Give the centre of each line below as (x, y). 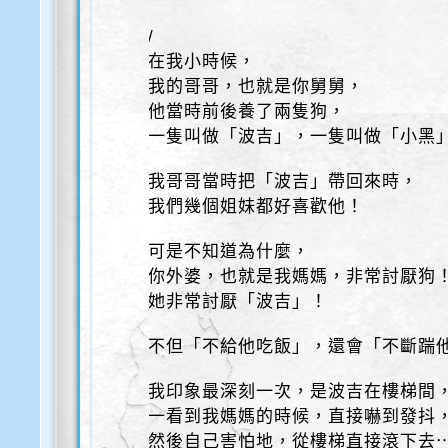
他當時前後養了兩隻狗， (247, 111)
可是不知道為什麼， (229, 251)
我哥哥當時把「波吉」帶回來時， (283, 181)
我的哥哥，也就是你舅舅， (256, 86)
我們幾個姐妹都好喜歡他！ (256, 206)
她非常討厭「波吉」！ (238, 301)
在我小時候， (202, 61)
